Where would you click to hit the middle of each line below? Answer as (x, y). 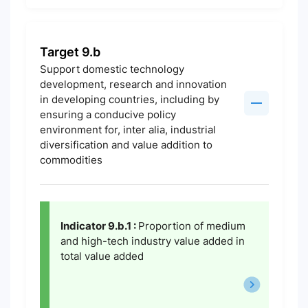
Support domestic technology (112, 69)
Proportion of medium (191, 226)
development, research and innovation (133, 84)
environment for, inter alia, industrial (128, 130)
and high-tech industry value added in (152, 241)
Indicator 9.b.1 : (99, 226)
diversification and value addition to (126, 145)
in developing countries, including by (129, 99)
